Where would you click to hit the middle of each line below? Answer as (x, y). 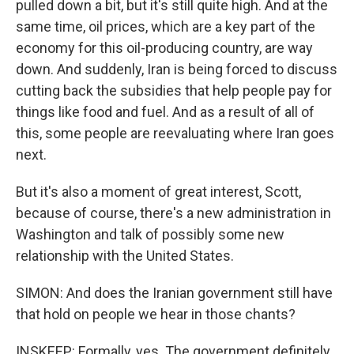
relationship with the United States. (125, 256)
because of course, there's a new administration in (173, 213)
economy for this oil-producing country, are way (164, 48)
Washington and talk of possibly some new (150, 235)
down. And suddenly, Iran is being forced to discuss (177, 70)
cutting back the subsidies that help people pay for (174, 91)
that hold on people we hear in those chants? (156, 314)
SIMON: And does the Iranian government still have (174, 293)
